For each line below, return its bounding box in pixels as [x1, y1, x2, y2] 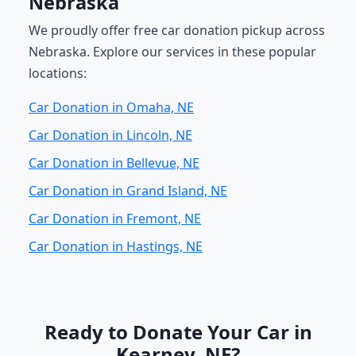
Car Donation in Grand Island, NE [29, 182, 227, 199]
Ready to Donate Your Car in [44, 319, 312, 345]
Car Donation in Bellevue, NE [29, 154, 199, 172]
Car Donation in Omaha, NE [29, 99, 194, 116]
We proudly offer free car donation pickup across [29, 21, 325, 39]
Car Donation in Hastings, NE [29, 238, 203, 255]
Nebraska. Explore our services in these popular [29, 43, 316, 60]
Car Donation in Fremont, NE [29, 210, 201, 227]
